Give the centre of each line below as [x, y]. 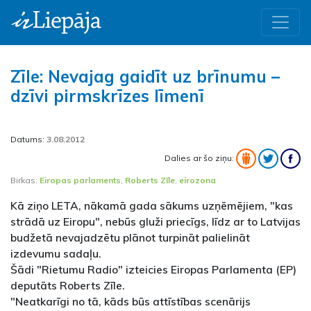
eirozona [197, 180]
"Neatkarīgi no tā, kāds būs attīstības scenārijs [131, 301]
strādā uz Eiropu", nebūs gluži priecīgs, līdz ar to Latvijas [155, 221]
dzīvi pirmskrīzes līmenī [107, 95]
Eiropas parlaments [80, 180]
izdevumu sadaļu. [56, 253]
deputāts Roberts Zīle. [68, 285]
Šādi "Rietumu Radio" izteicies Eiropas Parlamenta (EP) [153, 269]
